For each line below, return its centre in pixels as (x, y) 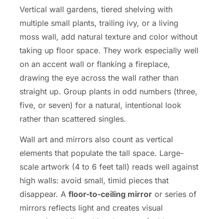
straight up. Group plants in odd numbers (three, (109, 91)
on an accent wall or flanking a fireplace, (95, 64)
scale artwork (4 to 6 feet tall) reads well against (109, 166)
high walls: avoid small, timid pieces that (94, 180)
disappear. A (44, 194)
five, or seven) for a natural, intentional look (100, 105)
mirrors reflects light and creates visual (91, 208)
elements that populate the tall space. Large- (102, 153)
